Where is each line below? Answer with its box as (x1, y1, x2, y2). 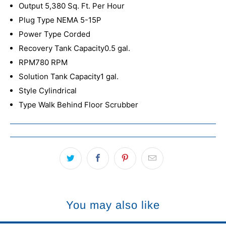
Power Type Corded (19, 29, 90, 39)
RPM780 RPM (19, 58, 68, 68)
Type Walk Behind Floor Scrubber (19, 100, 138, 110)
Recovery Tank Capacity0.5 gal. (19, 43, 130, 53)
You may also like (66, 198, 160, 211)
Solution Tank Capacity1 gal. (19, 72, 119, 82)
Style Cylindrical (19, 86, 77, 96)
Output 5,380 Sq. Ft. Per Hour (19, 1, 125, 11)
